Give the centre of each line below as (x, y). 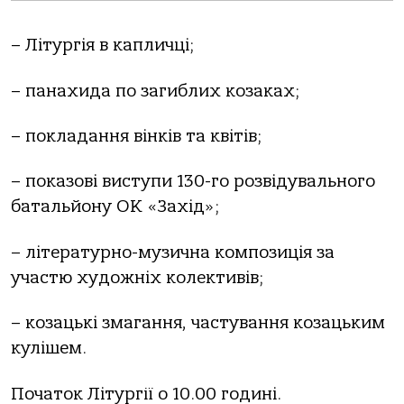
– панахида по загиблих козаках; (155, 91)
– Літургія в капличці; (102, 46)
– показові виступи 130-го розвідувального (193, 182)
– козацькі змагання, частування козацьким (198, 323)
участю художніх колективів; (137, 277)
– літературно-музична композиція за (173, 252)
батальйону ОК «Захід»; (115, 207)
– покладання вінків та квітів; (136, 136)
